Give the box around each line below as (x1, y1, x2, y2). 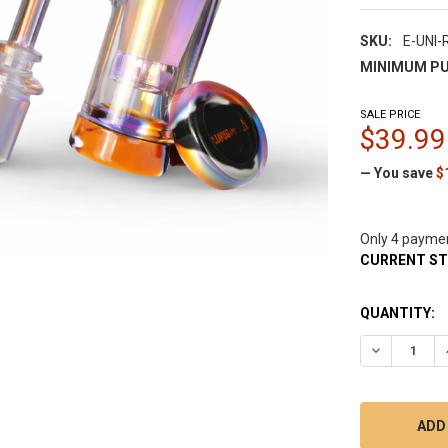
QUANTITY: (360, 304, 436, 321)
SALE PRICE (360, 107, 421, 121)
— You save (360, 164, 434, 181)
